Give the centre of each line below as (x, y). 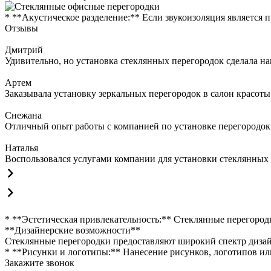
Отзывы (21, 28)
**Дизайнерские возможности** (73, 230)
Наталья (21, 148)
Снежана (23, 115)
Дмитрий (24, 50)
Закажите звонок (40, 263)
